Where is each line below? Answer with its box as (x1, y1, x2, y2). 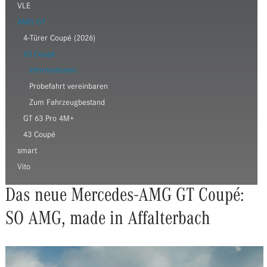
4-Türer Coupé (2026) (23, 35, 95, 44)
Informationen (29, 67, 76, 76)
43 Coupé (23, 131, 55, 140)
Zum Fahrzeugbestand (29, 99, 105, 108)
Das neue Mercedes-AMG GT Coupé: (5, 187, 244, 207)
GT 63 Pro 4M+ (23, 115, 74, 124)
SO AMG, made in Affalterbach (5, 210, 210, 230)
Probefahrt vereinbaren (29, 83, 108, 92)
